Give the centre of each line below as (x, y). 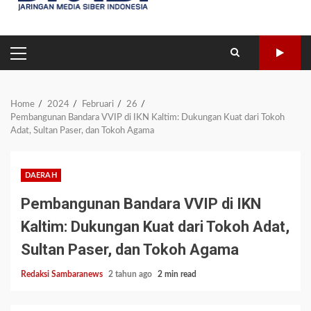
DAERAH (41, 176)
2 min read (177, 275)
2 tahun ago (131, 275)
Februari (98, 105)
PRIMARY (41, 58)
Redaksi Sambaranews (63, 275)
